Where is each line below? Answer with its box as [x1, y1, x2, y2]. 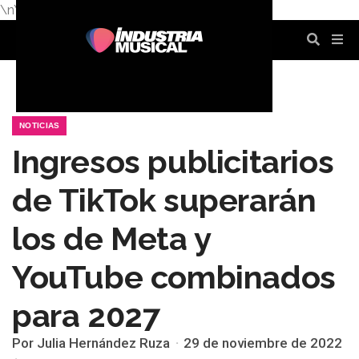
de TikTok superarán [12, 181, 317, 219]
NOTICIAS [19, 121, 60, 130]
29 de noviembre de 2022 [184, 335, 342, 351]
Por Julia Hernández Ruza [12, 335, 170, 351]
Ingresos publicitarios [12, 143, 334, 180]
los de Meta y [12, 220, 211, 257]
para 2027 [12, 296, 160, 334]
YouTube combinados [12, 258, 336, 296]
